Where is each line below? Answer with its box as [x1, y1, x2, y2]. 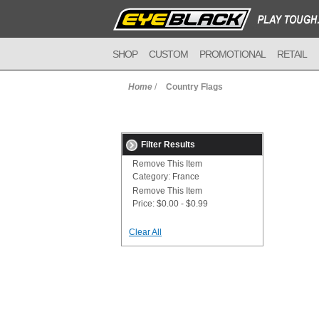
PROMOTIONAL [199, 48, 266, 60]
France [170, 172, 199, 182]
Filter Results [141, 140, 195, 150]
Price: [132, 199, 155, 209]
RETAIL [277, 48, 307, 60]
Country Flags [166, 82, 223, 92]
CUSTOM [149, 48, 188, 60]
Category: [132, 172, 170, 182]
